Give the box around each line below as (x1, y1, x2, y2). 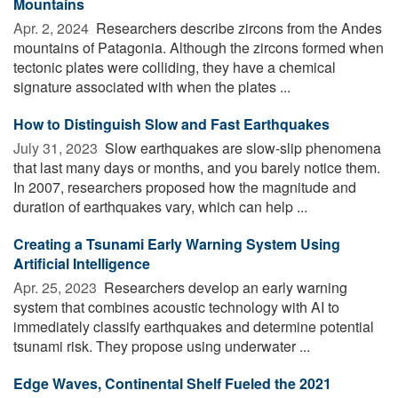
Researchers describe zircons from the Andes (92, 17, 382, 38)
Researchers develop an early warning (100, 276, 347, 298)
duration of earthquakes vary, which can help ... (13, 195, 307, 217)
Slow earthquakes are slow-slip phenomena (101, 137, 381, 158)
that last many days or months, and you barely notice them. (13, 156, 380, 178)
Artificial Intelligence (13, 252, 150, 274)
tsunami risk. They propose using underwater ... (13, 335, 310, 356)
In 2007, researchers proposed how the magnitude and (13, 176, 356, 197)
